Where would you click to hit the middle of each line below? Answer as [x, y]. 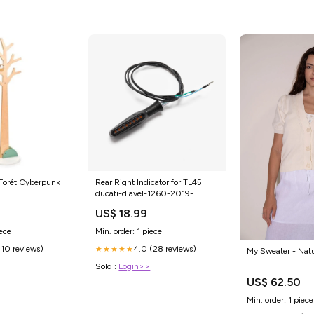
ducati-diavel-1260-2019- [145, 194]
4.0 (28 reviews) [165, 249]
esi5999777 [117, 205]
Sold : [107, 267]
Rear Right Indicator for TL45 [149, 183]
